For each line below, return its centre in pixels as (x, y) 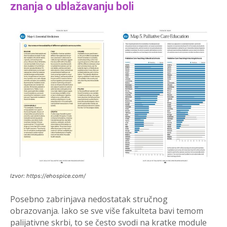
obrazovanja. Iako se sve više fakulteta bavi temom (107, 211)
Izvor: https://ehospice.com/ (48, 176)
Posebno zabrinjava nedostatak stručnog (89, 199)
